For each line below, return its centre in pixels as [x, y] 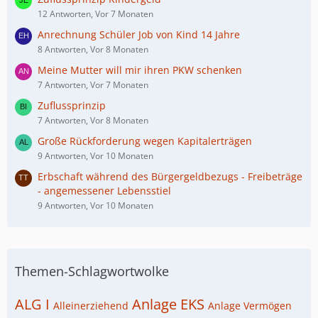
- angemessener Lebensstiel [104, 191]
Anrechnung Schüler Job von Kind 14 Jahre [139, 34]
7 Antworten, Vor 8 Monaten [93, 120]
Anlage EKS [168, 304]
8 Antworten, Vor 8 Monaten [93, 49]
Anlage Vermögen [250, 306]
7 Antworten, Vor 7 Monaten [93, 85]
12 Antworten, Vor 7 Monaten [95, 14]
